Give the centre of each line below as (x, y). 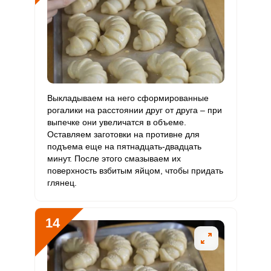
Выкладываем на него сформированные (128, 98)
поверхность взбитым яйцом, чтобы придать (135, 171)
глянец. (62, 183)
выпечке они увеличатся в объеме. (116, 122)
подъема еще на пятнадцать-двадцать (124, 146)
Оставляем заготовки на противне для (123, 134)
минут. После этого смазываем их (114, 158)
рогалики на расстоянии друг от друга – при (134, 110)
